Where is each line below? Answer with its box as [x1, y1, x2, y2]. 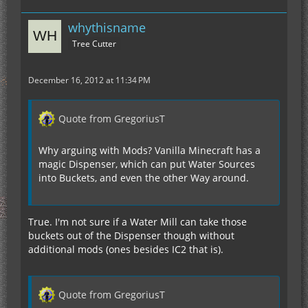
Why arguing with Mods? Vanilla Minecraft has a [38, 144, 261, 157]
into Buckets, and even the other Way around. [38, 171, 249, 185]
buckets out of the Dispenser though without [28, 229, 234, 243]
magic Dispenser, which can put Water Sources [38, 157, 255, 171]
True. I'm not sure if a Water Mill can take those [28, 215, 247, 229]
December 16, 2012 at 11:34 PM [28, 74, 151, 87]
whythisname [68, 19, 146, 36]
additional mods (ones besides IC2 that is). [28, 243, 223, 256]
